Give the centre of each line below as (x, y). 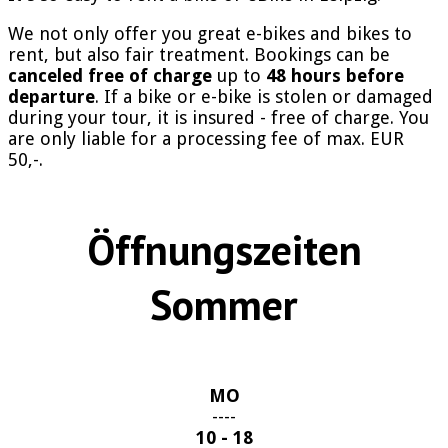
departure (51, 96)
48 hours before (335, 75)
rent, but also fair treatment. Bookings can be (199, 54)
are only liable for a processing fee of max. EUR (206, 138)
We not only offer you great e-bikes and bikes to (210, 33)
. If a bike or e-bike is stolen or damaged (264, 96)
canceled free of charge (110, 75)
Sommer (224, 305)
